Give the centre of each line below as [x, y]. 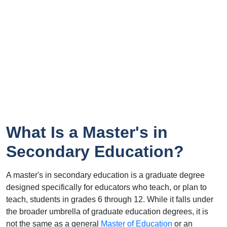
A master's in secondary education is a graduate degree [105, 175]
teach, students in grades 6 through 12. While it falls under [110, 199]
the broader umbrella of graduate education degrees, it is [107, 212]
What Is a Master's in [87, 132]
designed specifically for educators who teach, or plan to [106, 187]
